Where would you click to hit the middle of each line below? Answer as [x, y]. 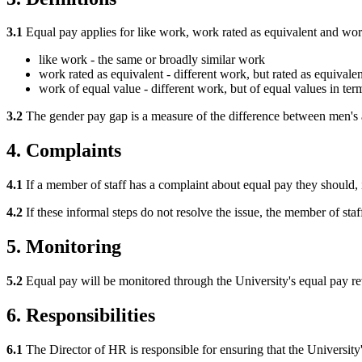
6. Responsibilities [81, 315]
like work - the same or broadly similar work [152, 60]
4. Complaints [64, 151]
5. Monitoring [64, 247]
